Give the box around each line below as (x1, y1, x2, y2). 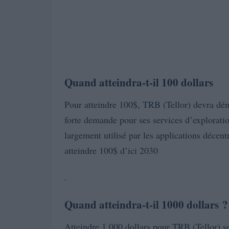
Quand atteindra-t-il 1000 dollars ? (64, 197, 228, 212)
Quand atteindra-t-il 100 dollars (64, 75, 213, 90)
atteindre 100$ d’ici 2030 (64, 144, 158, 156)
